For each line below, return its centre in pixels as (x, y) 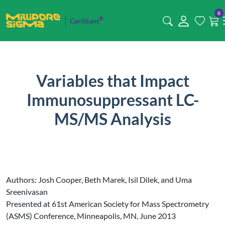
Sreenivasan (27, 192)
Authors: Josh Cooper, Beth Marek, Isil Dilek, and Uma (99, 180)
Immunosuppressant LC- (113, 100)
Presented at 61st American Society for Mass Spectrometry (107, 204)
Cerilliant (84, 21)
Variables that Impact (113, 81)
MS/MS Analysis (113, 119)
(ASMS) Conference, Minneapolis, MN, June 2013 (91, 216)
